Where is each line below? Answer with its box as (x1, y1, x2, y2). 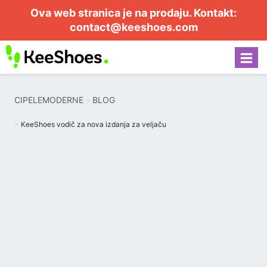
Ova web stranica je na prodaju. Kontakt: (30, 7, 237, 19)
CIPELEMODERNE (14, 95, 83, 105)
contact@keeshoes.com (69, 21, 198, 33)
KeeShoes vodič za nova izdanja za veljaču (21, 120, 166, 129)
